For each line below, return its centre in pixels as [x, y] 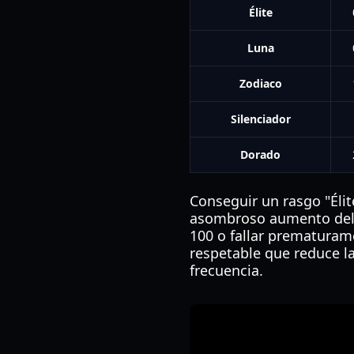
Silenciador [260, 119]
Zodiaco [260, 83]
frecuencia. [226, 270]
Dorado [260, 154]
